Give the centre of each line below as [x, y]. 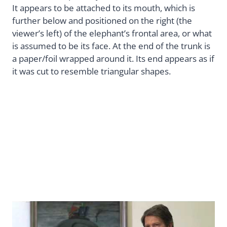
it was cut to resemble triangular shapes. [91, 71]
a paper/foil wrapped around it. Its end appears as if [113, 58]
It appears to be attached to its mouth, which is [104, 8]
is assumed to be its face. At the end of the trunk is [111, 46]
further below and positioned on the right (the [102, 20]
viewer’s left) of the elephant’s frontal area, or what [112, 33]
